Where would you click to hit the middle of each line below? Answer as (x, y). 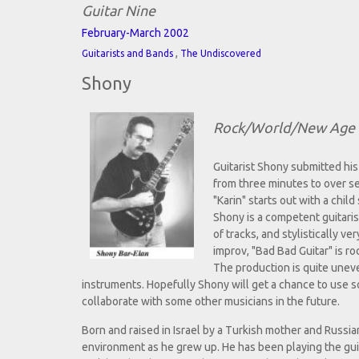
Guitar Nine (119, 11)
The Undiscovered (221, 54)
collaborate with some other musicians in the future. (211, 302)
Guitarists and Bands (127, 54)
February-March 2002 (135, 33)
